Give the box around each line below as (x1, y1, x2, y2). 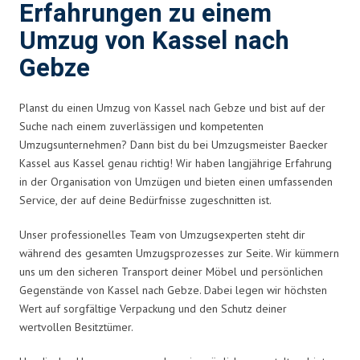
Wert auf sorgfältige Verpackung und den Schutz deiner (19, 301, 287, 316)
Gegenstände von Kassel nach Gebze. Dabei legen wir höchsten (19, 282, 327, 297)
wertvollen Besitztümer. (19, 319, 133, 334)
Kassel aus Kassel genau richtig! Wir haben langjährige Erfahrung (19, 155, 332, 170)
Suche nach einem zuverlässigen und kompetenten (19, 118, 264, 133)
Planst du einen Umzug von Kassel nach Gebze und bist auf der (19, 100, 325, 115)
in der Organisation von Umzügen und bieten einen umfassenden (19, 174, 333, 189)
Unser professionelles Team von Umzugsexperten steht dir (19, 227, 305, 242)
